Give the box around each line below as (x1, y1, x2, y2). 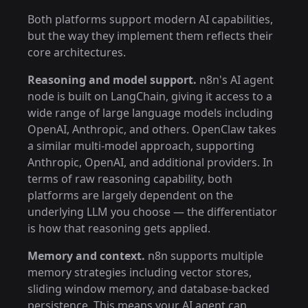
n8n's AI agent (197, 72, 274, 87)
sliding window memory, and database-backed (27, 281, 269, 296)
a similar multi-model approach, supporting (27, 138, 254, 153)
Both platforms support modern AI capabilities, (27, 12, 273, 27)
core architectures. (27, 45, 126, 60)
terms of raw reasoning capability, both (27, 171, 232, 186)
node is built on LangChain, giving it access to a (27, 89, 272, 104)
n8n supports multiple (145, 248, 263, 263)
